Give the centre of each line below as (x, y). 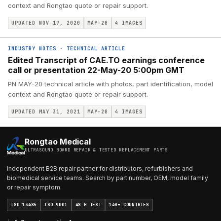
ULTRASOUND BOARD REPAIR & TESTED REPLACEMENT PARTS (96, 150)
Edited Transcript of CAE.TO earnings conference (106, 60)
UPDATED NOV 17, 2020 (46, 23)
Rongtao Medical (58, 142)
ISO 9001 (56, 205)
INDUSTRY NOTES (32, 49)
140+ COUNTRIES (129, 205)
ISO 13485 (24, 205)
